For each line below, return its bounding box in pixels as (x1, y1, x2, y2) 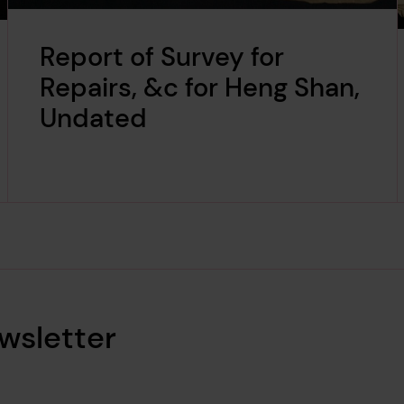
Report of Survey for (40, 40, 285, 75)
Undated (40, 101, 148, 136)
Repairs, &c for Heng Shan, (40, 70, 361, 106)
